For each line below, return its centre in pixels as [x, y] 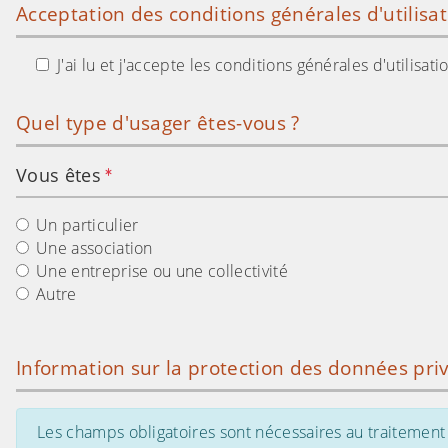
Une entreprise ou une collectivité [162, 270]
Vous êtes [61, 174]
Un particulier [87, 224]
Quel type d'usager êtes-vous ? [158, 122]
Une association [94, 247]
